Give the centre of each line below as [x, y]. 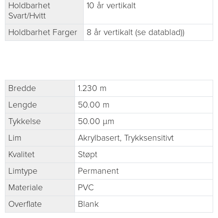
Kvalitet [21, 155]
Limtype [23, 171]
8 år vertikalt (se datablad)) [136, 33]
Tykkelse [25, 122]
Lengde [23, 105]
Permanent [98, 171]
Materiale [26, 188]
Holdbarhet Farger [43, 33]
